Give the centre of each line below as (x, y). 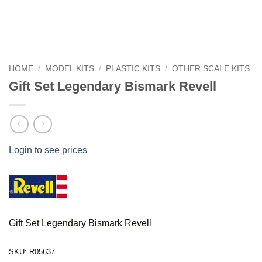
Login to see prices (48, 150)
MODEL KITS (70, 68)
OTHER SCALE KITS (211, 68)
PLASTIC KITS (133, 68)
